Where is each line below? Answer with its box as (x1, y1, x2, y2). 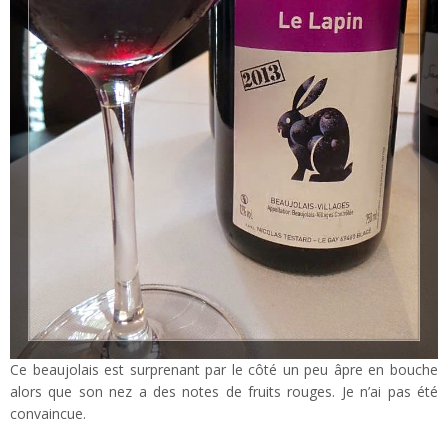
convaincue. (10, 403, 86, 423)
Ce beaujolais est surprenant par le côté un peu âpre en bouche (10, 359, 438, 379)
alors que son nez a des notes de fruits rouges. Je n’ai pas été (10, 381, 438, 401)
